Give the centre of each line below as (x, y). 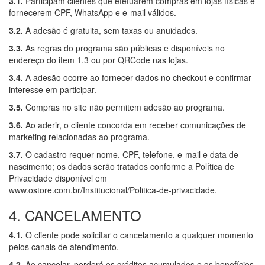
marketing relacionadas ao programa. (79, 136)
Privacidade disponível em (58, 178)
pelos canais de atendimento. (64, 246)
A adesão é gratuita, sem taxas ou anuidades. (110, 30)
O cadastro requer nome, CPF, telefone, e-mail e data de (131, 154)
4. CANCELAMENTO (75, 215)
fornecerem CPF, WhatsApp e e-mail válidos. (93, 12)
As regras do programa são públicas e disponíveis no (124, 48)
